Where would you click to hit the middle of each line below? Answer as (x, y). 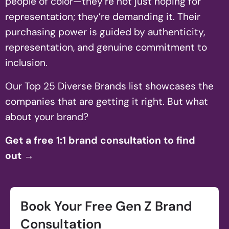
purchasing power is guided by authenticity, (105, 32)
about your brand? (47, 117)
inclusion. (26, 63)
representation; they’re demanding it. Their (103, 17)
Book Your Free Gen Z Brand (106, 206)
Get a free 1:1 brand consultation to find (100, 140)
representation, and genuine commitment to (106, 47)
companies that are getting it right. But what (107, 101)
